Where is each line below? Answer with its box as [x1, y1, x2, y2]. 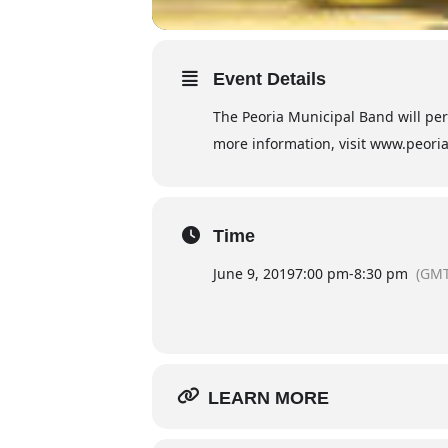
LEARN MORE [208, 387, 329, 408]
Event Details [213, 68, 326, 89]
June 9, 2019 [213, 263, 295, 283]
